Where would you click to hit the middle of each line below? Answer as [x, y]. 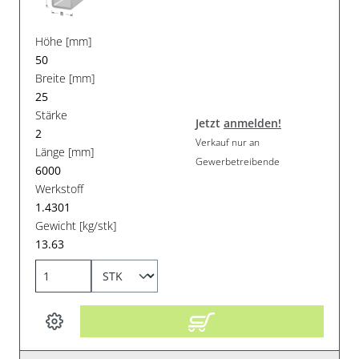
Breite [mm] [65, 78]
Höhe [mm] [64, 41]
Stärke [52, 115]
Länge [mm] [65, 151]
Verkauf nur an [228, 143]
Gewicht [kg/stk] [76, 225]
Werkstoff [60, 188]
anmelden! [252, 123]
